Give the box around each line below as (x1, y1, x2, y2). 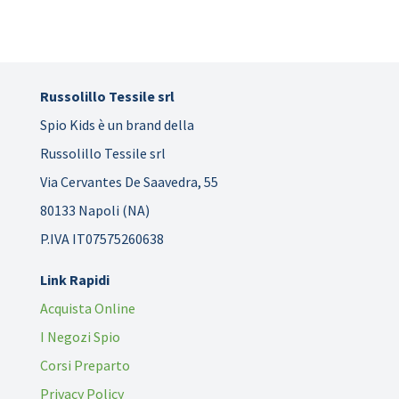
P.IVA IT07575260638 (39, 230, 164, 248)
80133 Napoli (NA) (39, 201, 150, 220)
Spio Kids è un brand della (39, 116, 194, 134)
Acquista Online (39, 299, 135, 318)
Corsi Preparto (39, 356, 130, 375)
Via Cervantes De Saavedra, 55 (39, 173, 218, 191)
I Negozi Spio (39, 328, 120, 346)
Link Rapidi (39, 271, 110, 289)
